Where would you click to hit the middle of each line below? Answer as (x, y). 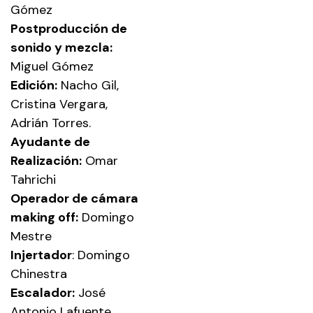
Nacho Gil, (88, 85)
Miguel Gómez (52, 66)
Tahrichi (33, 179)
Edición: (34, 85)
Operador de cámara (74, 198)
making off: (44, 217)
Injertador (41, 255)
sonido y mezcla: (61, 47)
